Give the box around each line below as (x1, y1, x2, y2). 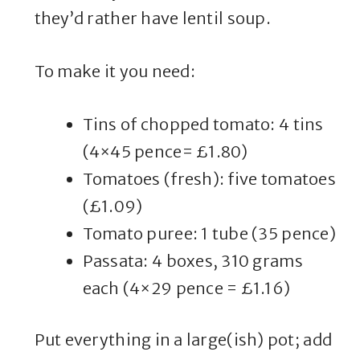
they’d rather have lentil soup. (34, 8, 271, 29)
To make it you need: (34, 61, 195, 82)
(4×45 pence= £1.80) (82, 141, 248, 162)
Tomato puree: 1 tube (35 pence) (82, 223, 336, 244)
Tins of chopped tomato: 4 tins (82, 114, 324, 135)
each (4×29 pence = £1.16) (82, 278, 291, 299)
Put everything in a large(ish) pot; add (34, 329, 333, 350)
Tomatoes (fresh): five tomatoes (82, 169, 336, 190)
